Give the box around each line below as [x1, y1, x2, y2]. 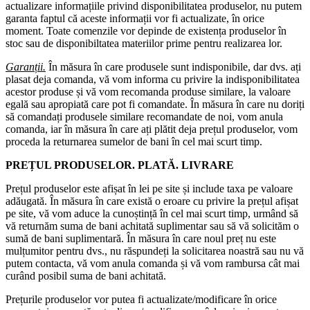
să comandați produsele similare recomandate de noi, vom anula [6, 111, 283, 123]
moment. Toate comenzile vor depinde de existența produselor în [6, 25, 286, 37]
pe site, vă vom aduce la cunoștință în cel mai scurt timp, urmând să [6, 208, 298, 220]
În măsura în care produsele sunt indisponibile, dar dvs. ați [46, 61, 301, 73]
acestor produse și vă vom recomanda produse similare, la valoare [6, 86, 291, 98]
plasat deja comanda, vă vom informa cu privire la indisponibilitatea [6, 73, 300, 86]
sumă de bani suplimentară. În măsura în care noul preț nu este [6, 232, 276, 245]
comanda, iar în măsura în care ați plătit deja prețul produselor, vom [6, 123, 298, 136]
